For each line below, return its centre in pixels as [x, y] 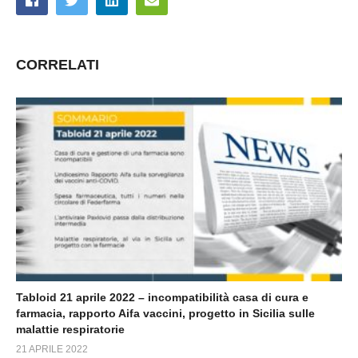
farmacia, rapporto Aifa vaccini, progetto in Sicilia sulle [165, 313]
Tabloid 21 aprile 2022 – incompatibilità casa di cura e [162, 297]
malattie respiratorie [70, 329]
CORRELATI [58, 65]
